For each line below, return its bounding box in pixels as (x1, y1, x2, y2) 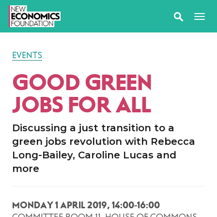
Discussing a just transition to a (12, 122, 174, 134)
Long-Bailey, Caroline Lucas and (12, 149, 176, 161)
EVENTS (12, 50, 42, 60)
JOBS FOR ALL (12, 93, 151, 117)
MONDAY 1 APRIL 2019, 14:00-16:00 (12, 200, 160, 210)
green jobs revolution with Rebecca (12, 136, 195, 147)
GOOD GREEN (12, 71, 152, 95)
